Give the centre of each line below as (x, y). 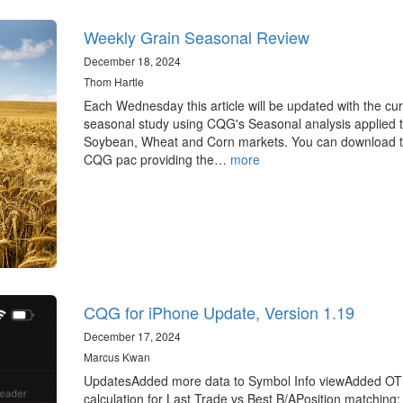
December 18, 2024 (132, 60)
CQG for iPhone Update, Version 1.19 (219, 312)
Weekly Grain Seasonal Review (196, 36)
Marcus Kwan (116, 356)
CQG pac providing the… (157, 159)
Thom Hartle (113, 81)
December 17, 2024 (132, 336)
